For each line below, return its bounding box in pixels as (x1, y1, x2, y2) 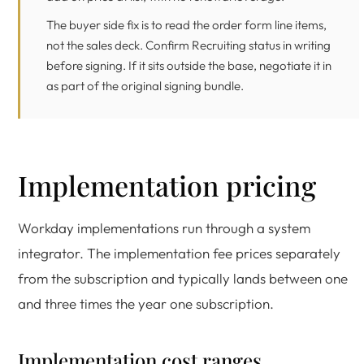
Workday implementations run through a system (18, 219, 310, 236)
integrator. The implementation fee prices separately (18, 245, 340, 262)
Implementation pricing (18, 167, 316, 204)
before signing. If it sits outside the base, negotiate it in (46, 58, 331, 73)
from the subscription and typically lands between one (18, 270, 348, 287)
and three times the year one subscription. (18, 295, 274, 312)
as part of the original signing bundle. (46, 78, 244, 93)
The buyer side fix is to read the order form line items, (46, 17, 327, 32)
